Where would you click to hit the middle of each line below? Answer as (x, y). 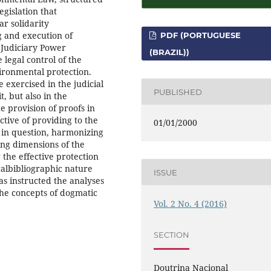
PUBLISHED (178, 92)
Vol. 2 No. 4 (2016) (191, 203)
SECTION (172, 235)
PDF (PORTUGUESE (200, 35)
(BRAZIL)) (170, 52)
